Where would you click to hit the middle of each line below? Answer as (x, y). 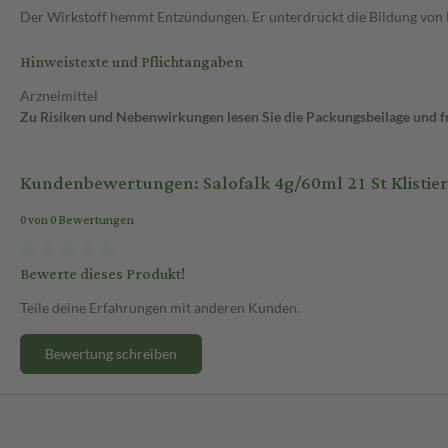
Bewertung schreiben (111, 353)
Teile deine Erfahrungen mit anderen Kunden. (160, 307)
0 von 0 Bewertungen (77, 221)
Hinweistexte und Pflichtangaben (131, 63)
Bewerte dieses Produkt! (102, 274)
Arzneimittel (59, 96)
